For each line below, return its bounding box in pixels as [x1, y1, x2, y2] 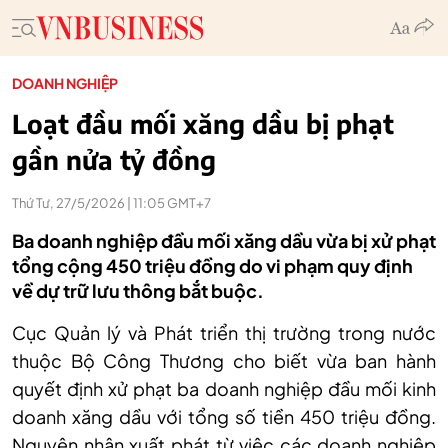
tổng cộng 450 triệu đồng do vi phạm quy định [12, 254, 413, 277]
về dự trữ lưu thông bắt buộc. [12, 279, 264, 302]
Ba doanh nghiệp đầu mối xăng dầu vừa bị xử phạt [12, 229, 436, 252]
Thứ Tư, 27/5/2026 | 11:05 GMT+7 [12, 195, 211, 211]
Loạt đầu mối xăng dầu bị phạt [12, 107, 394, 140]
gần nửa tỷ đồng [12, 143, 216, 176]
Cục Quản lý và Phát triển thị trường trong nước [12, 321, 436, 344]
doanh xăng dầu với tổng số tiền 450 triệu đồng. [12, 405, 436, 428]
